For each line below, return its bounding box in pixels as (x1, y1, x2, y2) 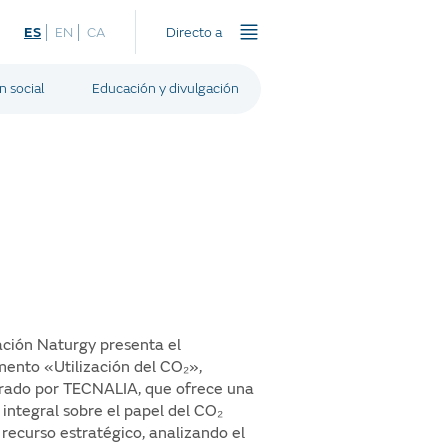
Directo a (166, 23, 222, 41)
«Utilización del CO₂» (43, 357, 199, 378)
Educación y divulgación (92, 80, 239, 97)
